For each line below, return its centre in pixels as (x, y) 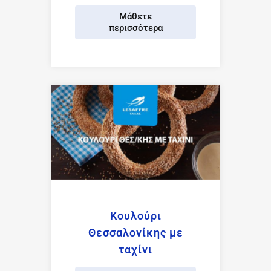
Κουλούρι (135, 215)
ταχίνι (135, 249)
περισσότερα (135, 28)
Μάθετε (135, 17)
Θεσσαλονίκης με (135, 232)
